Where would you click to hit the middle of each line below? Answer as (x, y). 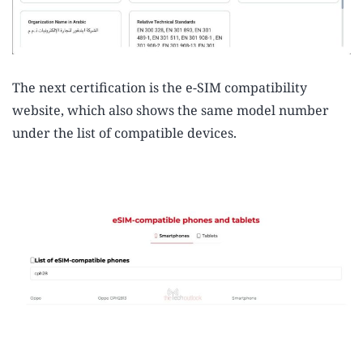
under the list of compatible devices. (124, 133)
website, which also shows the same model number (171, 111)
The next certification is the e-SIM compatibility (160, 88)
